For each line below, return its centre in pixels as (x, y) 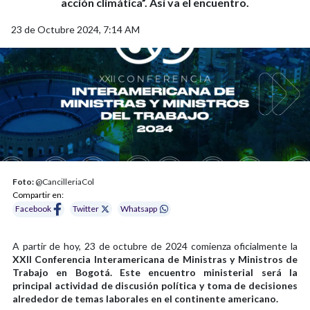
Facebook (33, 209)
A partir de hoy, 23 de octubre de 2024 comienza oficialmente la (155, 246)
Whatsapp (139, 209)
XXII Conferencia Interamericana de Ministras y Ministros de (155, 259)
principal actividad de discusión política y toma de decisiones (155, 285)
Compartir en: (38, 194)
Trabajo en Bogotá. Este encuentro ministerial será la (155, 272)
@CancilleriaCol (64, 181)
